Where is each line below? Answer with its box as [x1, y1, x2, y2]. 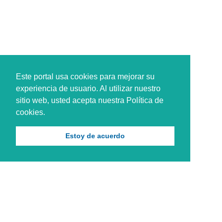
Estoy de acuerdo [65, 132, 125, 140]
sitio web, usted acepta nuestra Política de [16, 96, 164, 105]
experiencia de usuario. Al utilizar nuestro [16, 84, 161, 93]
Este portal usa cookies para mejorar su [16, 72, 155, 81]
